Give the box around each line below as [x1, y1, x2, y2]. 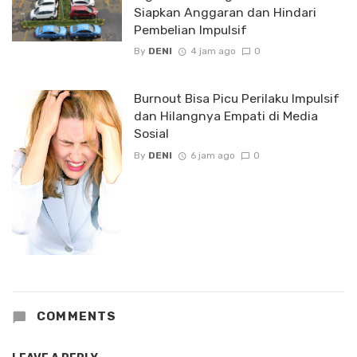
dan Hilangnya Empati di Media [133, 108, 318, 124]
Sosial [133, 126, 169, 142]
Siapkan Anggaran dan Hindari [133, 5, 316, 21]
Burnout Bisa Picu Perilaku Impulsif [133, 91, 339, 107]
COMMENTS [33, 309, 117, 324]
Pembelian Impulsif [133, 22, 247, 38]
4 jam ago [190, 45, 236, 57]
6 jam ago [190, 149, 235, 161]
